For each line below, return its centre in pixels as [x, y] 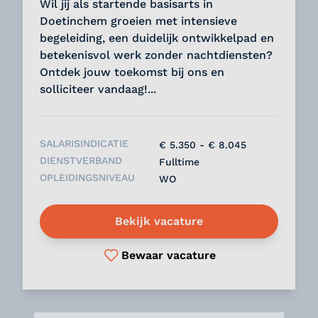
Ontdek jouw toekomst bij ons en [132, 72]
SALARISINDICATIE [84, 143]
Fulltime [179, 162]
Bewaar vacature [168, 255]
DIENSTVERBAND [81, 160]
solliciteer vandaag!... [98, 89]
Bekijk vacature [159, 221]
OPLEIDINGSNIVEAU [87, 177]
